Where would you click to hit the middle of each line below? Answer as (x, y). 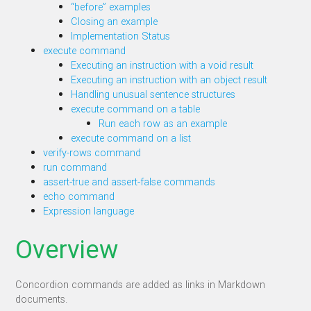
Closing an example (115, 22)
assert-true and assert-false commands (129, 182)
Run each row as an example (163, 124)
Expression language (89, 211)
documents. (42, 299)
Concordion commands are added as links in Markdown (141, 285)
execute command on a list (131, 138)
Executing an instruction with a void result (162, 65)
